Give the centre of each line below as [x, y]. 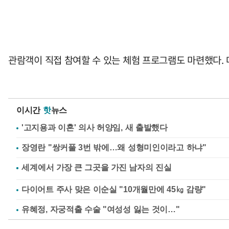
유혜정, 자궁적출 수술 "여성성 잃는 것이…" [101, 210]
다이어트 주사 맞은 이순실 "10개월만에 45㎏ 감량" [114, 190]
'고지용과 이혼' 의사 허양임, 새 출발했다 [95, 128]
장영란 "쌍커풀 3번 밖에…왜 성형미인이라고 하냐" [114, 148]
